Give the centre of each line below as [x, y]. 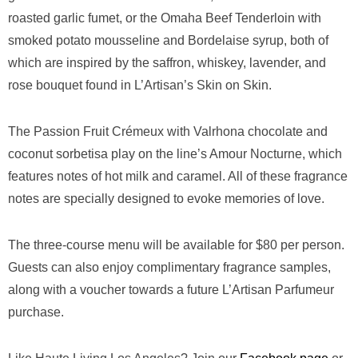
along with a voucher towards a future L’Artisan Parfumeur [171, 290]
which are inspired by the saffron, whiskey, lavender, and [167, 63]
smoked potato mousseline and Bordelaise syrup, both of [168, 40]
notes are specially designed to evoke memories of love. [166, 199]
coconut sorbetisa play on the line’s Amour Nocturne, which [175, 154]
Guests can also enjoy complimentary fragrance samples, [169, 267]
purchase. [36, 312]
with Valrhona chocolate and [247, 131]
